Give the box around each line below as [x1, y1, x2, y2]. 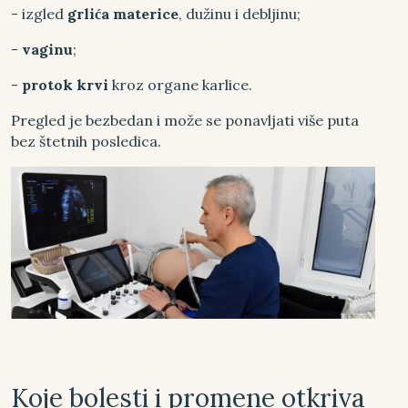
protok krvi [22, 76, 112, 94]
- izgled [11, 5, 67, 23]
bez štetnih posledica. [11, 132, 161, 150]
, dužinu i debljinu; [178, 5, 301, 23]
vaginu [22, 40, 73, 58]
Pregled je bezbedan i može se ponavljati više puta [11, 111, 359, 129]
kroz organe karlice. [112, 76, 252, 94]
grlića [67, 5, 109, 23]
